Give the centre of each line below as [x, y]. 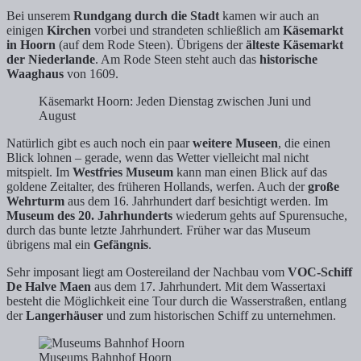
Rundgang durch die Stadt [146, 16]
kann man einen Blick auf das [250, 172]
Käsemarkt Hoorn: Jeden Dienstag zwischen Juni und [175, 102]
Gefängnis [121, 245]
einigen [27, 31]
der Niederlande [51, 60]
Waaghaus [35, 74]
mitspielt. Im [39, 172]
